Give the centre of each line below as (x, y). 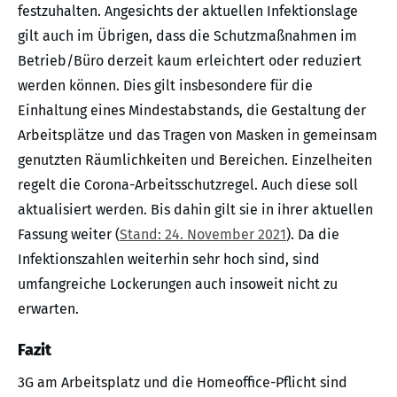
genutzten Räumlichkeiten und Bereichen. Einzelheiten (195, 160)
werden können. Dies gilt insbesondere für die (165, 86)
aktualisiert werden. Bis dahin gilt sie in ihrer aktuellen (195, 210)
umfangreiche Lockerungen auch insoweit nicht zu (178, 284)
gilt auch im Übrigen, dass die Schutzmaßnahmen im (187, 36)
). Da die (313, 235)
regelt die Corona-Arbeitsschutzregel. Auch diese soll (188, 185)
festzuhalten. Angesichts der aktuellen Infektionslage (188, 12)
